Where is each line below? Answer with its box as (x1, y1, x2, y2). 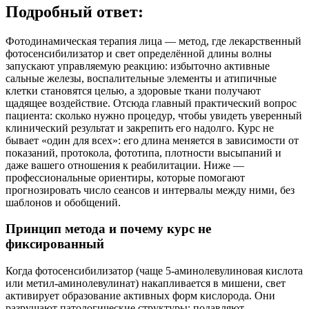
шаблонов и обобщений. (6, 196, 121, 208)
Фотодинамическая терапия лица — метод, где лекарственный (6, 34, 301, 47)
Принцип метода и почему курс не (6, 221, 211, 237)
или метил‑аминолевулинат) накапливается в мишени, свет (6, 277, 286, 289)
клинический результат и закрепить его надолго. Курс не (6, 121, 274, 134)
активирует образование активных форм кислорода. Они (6, 289, 275, 301)
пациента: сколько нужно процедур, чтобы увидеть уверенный (6, 109, 302, 121)
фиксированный (6, 237, 104, 252)
